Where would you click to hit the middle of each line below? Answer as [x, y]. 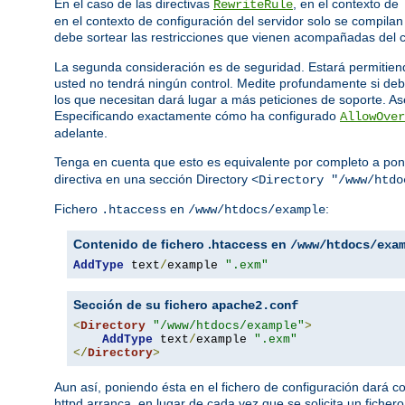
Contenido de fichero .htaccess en [182, 245]
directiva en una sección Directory [153, 179]
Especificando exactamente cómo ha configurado [197, 116]
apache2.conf [255, 306]
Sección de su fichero [142, 305]
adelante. [81, 133]
